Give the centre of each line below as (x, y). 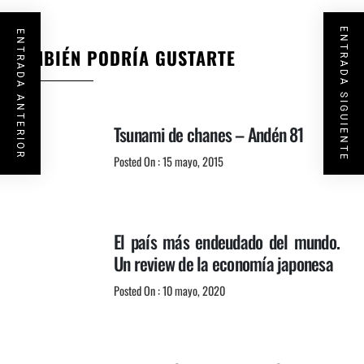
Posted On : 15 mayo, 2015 (169, 161)
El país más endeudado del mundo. (227, 241)
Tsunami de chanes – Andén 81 (209, 134)
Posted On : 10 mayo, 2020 (169, 290)
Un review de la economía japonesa (223, 263)
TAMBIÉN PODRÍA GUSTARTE (124, 57)
